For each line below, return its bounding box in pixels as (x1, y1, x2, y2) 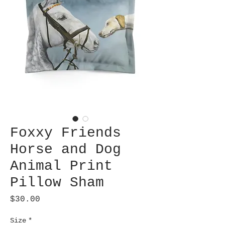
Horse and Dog (10, 142, 121, 158)
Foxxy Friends (10, 125, 121, 141)
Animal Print (10, 158, 113, 174)
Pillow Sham (10, 175, 104, 191)
